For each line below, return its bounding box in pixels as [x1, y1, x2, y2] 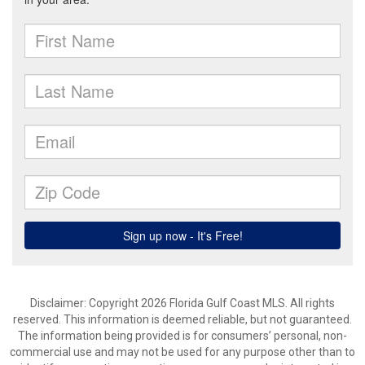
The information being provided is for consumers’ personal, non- [18, 329, 347, 342]
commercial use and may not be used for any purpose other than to [10, 345, 355, 358]
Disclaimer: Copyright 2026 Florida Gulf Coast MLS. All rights [30, 297, 335, 310]
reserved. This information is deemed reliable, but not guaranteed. [13, 313, 352, 326]
